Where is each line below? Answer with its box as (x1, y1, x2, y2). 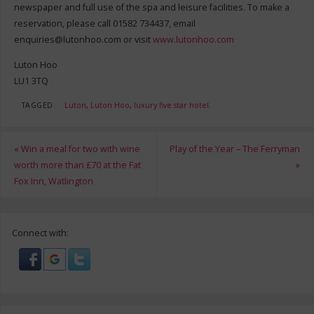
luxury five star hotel (133, 100, 209, 111)
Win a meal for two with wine (18, 142, 140, 155)
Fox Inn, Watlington (13, 175, 93, 187)
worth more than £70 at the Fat (13, 158, 141, 171)
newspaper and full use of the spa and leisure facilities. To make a (13, 1, 289, 13)
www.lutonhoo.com (152, 34, 234, 46)
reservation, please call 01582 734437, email (13, 18, 196, 29)
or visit (121, 34, 153, 46)
